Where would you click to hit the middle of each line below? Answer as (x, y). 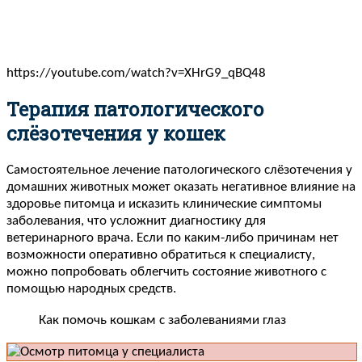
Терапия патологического (135, 109)
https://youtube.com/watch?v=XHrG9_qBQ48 (136, 73)
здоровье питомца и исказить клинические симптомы (164, 204)
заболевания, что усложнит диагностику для (136, 221)
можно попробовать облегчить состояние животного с (166, 272)
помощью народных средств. (91, 289)
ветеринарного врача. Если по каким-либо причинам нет (173, 238)
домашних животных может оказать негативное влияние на (181, 187)
